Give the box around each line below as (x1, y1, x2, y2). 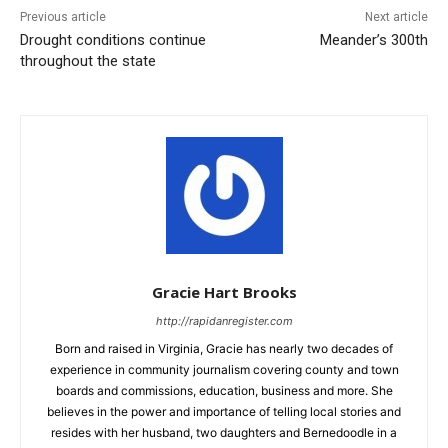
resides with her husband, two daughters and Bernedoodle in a (51, 424, 397, 440)
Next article (364, 9, 428, 24)
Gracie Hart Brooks (151, 281, 297, 302)
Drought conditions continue (20, 30, 206, 49)
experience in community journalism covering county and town (49, 361, 399, 377)
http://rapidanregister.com (155, 313, 293, 328)
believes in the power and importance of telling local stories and (47, 403, 401, 419)
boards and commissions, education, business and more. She (55, 382, 393, 398)
